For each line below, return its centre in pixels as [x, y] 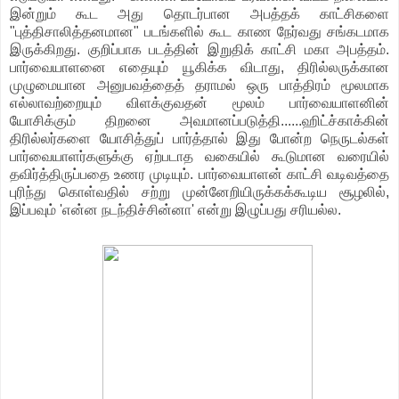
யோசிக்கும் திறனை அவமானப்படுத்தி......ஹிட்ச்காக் [187, 121]
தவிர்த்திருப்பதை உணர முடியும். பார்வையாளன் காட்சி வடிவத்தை [199, 175]
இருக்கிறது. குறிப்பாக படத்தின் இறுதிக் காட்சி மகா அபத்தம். [199, 50]
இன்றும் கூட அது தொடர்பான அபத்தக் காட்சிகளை [199, 14]
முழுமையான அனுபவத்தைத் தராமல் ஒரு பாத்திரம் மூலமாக [199, 85]
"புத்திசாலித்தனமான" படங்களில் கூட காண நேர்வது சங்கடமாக [199, 32]
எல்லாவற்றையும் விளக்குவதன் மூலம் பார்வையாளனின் [199, 103]
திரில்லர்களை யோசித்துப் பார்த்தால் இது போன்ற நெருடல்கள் [199, 139]
